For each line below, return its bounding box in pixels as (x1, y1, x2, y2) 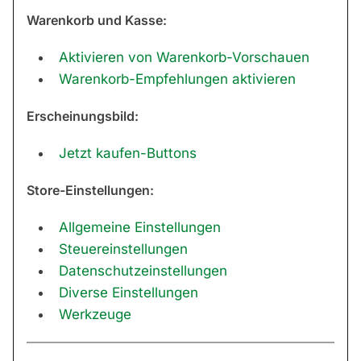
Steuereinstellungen (59, 241, 188, 258)
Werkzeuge (59, 306, 131, 323)
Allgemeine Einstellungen (59, 219, 221, 236)
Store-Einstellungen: (27, 182, 154, 199)
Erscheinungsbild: (27, 108, 139, 125)
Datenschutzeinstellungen (59, 263, 227, 280)
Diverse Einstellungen (59, 284, 198, 301)
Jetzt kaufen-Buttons (59, 145, 197, 162)
